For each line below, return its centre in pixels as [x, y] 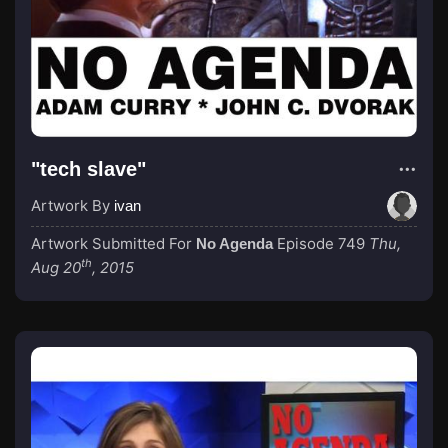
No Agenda [234, 243]
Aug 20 [56, 267]
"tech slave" [88, 169]
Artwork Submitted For [113, 243]
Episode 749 [321, 243]
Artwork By [72, 205]
